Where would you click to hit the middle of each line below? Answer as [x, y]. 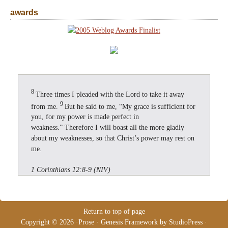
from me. [46, 106]
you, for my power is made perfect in [85, 117]
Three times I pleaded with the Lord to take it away [110, 94]
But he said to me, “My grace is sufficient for [130, 106]
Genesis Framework [129, 222]
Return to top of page [114, 212]
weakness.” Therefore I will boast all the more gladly [108, 128]
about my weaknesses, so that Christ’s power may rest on [113, 138]
